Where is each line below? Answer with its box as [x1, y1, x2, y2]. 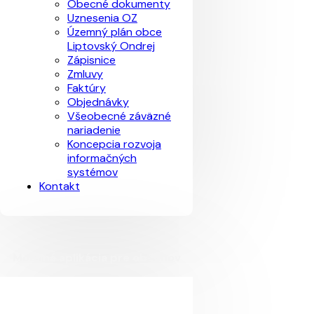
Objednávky [67, 95, 129, 109]
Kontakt [39, 179, 80, 193]
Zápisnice [67, 53, 116, 67]
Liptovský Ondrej [67, 39, 155, 53]
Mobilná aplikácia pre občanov [12, 250, 181, 265]
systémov [67, 165, 118, 179]
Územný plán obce [67, 25, 162, 39]
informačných [67, 151, 137, 165]
